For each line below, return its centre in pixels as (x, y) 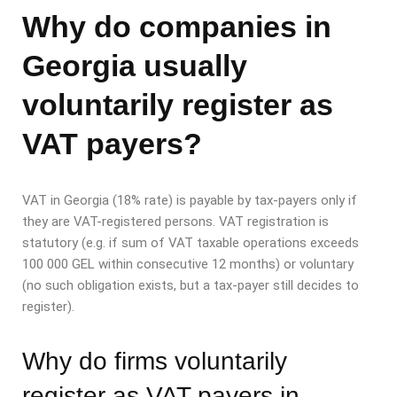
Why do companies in (177, 27)
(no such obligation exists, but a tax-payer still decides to (191, 286)
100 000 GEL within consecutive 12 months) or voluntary (188, 265)
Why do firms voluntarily (155, 362)
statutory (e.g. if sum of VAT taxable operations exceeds (191, 243)
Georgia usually (135, 66)
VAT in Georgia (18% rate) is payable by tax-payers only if (190, 201)
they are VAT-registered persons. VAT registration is (175, 222)
